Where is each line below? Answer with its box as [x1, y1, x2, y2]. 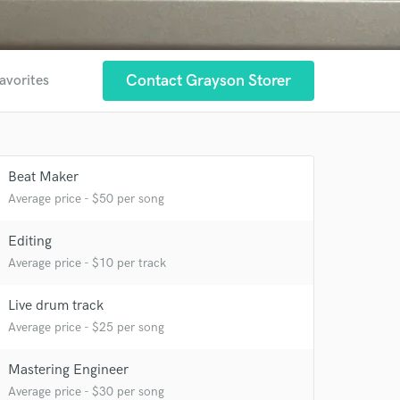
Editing [8, 233, 52, 250]
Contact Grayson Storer [126, 71, 291, 90]
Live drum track [8, 297, 104, 314]
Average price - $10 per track [8, 255, 166, 271]
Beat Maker [8, 169, 79, 186]
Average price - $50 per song [8, 191, 164, 206]
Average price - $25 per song [8, 320, 164, 335]
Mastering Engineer [8, 362, 129, 379]
